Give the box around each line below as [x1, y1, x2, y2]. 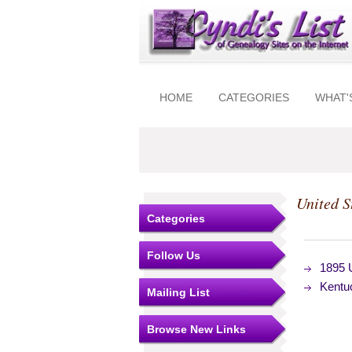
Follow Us [147, 249, 200, 262]
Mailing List [147, 286, 210, 299]
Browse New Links [147, 323, 246, 335]
